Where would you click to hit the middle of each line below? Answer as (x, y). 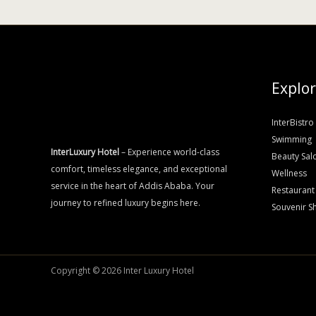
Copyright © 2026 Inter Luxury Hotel (122, 270)
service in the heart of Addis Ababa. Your (133, 186)
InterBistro (292, 123)
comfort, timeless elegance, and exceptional (139, 169)
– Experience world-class (169, 152)
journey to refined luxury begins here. (126, 202)
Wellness (289, 174)
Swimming (291, 140)
